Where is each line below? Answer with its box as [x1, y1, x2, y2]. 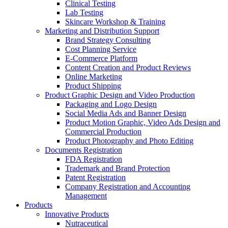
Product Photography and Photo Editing [65, 136, 193, 145]
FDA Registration [65, 155, 122, 163]
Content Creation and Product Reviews [65, 63, 191, 72]
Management [65, 191, 107, 200]
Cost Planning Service [65, 45, 136, 53]
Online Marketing [65, 72, 122, 81]
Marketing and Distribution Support [45, 26, 159, 35]
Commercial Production [65, 127, 141, 136]
